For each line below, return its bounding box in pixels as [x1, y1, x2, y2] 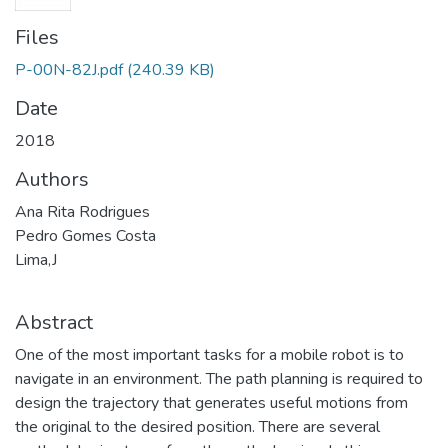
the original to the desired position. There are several [15, 416, 380, 438]
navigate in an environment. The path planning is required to [15, 368, 423, 390]
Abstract [15, 309, 93, 336]
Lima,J [15, 249, 57, 271]
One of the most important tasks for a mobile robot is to [15, 344, 404, 366]
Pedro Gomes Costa [15, 225, 156, 247]
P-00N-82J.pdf [15, 59, 123, 81]
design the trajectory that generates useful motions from [15, 392, 408, 414]
